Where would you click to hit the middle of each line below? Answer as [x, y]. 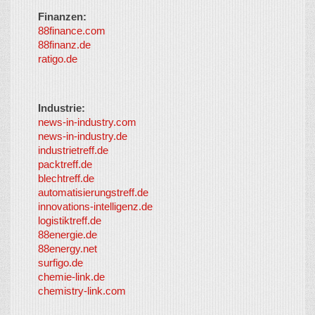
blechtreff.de [66, 178]
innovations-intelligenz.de [95, 206]
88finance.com [72, 31]
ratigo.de [58, 59]
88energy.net [67, 249]
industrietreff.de [73, 150]
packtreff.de [65, 164]
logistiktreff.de [70, 220]
